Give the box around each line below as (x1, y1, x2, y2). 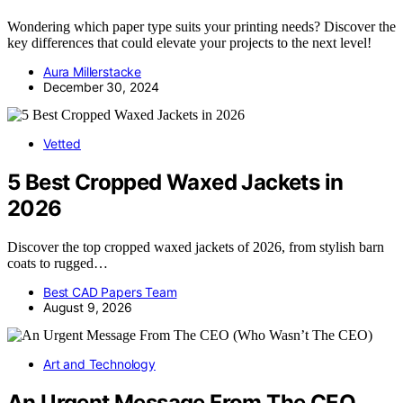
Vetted (43, 135, 81, 151)
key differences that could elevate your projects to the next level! (7, 34, 372, 50)
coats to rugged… (7, 255, 108, 271)
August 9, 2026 (43, 299, 132, 315)
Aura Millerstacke (43, 63, 142, 79)
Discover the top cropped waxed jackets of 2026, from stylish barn (7, 238, 384, 255)
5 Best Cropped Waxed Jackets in (7, 168, 344, 195)
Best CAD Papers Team (43, 283, 177, 300)
